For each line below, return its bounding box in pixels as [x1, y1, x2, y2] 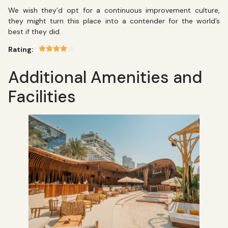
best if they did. [8, 26, 63, 36]
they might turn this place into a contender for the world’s [8, 16, 220, 25]
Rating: [8, 45, 34, 54]
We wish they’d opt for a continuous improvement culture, [8, 5, 220, 15]
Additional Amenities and [8, 66, 202, 88]
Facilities [8, 85, 76, 107]
